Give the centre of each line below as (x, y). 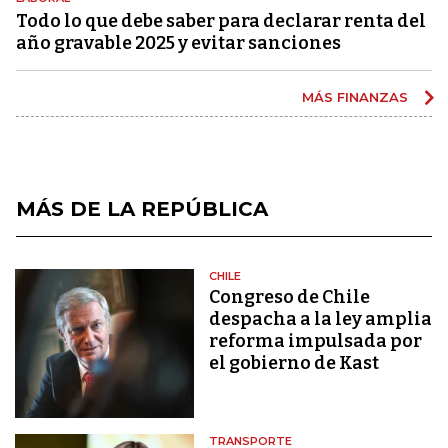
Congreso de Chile (290, 296)
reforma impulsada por (316, 340)
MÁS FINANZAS (357, 96)
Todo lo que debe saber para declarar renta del (221, 20)
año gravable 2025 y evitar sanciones (178, 42)
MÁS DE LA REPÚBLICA (142, 208)
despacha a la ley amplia (321, 318)
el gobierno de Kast (294, 362)
